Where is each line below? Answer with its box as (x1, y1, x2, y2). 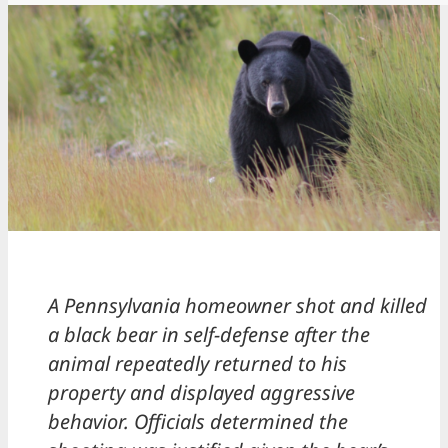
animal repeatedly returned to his (48, 350, 347, 378)
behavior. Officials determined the (48, 408, 348, 436)
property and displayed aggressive (48, 379, 355, 407)
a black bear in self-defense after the (48, 321, 370, 349)
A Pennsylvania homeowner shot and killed (48, 292, 427, 320)
